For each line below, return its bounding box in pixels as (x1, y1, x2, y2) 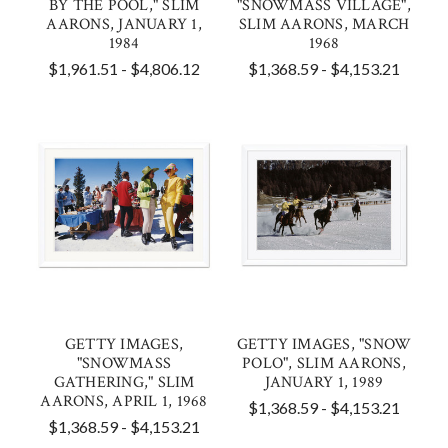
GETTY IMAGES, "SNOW (236, 334, 412, 355)
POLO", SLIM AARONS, (242, 353, 406, 374)
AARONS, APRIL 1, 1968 (40, 391, 208, 412)
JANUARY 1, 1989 (264, 372, 384, 393)
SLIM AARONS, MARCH (238, 14, 410, 35)
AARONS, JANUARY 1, (46, 14, 202, 35)
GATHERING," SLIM (53, 372, 195, 393)
